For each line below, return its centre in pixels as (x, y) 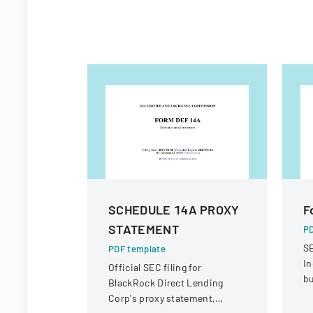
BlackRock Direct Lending (166, 283)
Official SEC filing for (155, 267)
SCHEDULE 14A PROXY (174, 210)
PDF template (137, 249)
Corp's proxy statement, (162, 298)
